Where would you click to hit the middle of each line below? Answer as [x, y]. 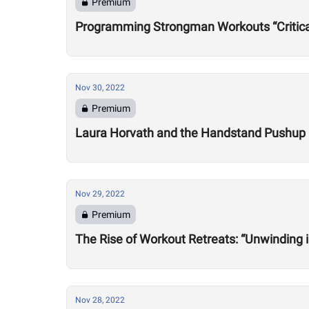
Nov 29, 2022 [100, 194]
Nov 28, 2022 [100, 300]
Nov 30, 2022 [100, 88]
